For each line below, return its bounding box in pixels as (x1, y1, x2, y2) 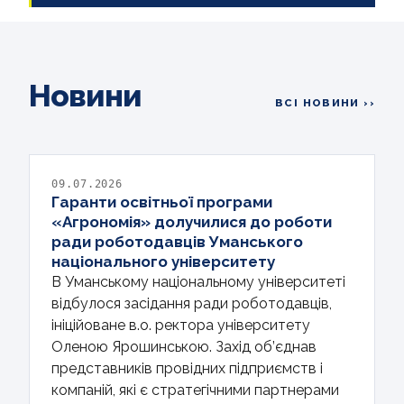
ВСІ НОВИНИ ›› (275, 96, 375, 109)
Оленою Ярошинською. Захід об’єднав (51, 337, 317, 355)
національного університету (51, 252, 275, 271)
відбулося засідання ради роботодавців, (51, 294, 332, 312)
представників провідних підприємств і (51, 359, 323, 377)
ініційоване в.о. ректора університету (51, 316, 310, 334)
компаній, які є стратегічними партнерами (51, 381, 339, 399)
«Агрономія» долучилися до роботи (51, 212, 332, 231)
